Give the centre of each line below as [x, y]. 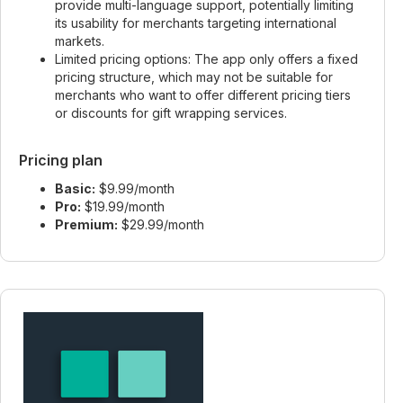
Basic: [75, 188]
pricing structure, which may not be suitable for [194, 77]
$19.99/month [123, 206]
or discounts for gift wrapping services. [171, 113]
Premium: [86, 224]
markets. [80, 41]
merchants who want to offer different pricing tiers [203, 95]
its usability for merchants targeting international [196, 23]
